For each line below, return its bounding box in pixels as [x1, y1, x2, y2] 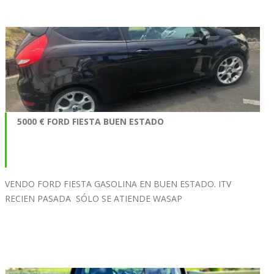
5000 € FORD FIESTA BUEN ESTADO [17, 116, 164, 128]
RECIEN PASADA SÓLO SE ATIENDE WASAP [5, 193, 182, 205]
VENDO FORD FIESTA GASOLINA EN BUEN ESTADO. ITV [5, 178, 231, 190]
